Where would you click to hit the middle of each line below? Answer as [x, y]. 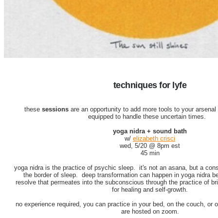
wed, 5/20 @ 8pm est [150, 146]
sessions [55, 109]
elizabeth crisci [154, 138]
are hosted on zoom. [150, 211]
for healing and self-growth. [150, 190]
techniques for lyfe [150, 85]
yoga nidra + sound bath [150, 131]
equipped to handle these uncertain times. [150, 117]
